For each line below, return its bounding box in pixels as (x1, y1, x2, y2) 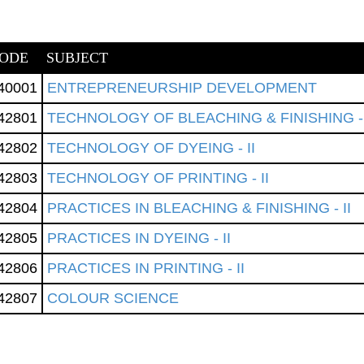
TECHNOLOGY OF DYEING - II (47, 140, 255, 156)
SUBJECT (46, 50, 108, 66)
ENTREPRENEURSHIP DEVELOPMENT (47, 80, 317, 96)
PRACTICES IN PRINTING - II (47, 260, 245, 276)
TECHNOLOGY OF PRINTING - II (47, 170, 269, 186)
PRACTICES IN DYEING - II (47, 230, 231, 246)
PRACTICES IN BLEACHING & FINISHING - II (47, 200, 351, 216)
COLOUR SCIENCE (47, 290, 179, 306)
